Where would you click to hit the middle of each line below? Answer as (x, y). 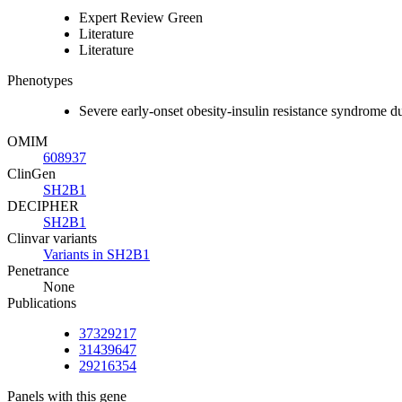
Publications (42, 302)
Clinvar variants (52, 238)
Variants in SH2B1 (96, 254)
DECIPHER (43, 205)
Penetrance (38, 270)
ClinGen (31, 173)
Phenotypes (40, 80)
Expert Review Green (141, 17)
